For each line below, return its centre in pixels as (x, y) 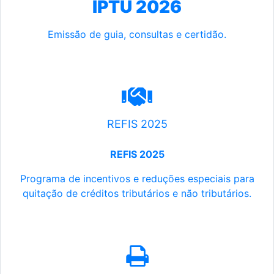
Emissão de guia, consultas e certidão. (137, 35)
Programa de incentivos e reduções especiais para (137, 179)
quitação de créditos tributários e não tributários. (137, 194)
